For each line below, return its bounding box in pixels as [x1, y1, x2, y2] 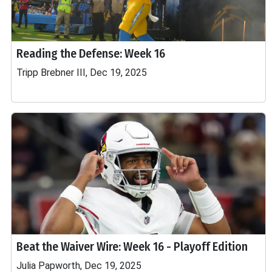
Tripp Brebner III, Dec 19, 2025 [16, 67, 147, 78]
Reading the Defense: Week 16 [16, 46, 165, 61]
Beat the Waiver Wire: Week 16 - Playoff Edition [16, 239, 248, 254]
